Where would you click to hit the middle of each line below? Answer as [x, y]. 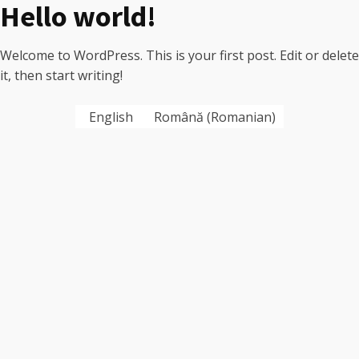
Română [178, 117]
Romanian [241, 117]
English [111, 117]
